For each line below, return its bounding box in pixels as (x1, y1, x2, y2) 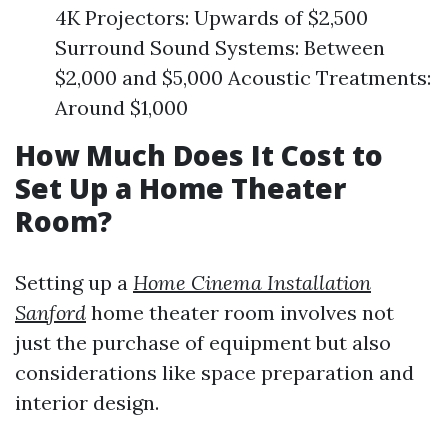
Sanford (15, 300, 86, 325)
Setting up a (15, 270, 133, 295)
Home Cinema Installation (133, 270, 371, 295)
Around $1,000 (55, 95, 188, 120)
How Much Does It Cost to (15, 136, 383, 174)
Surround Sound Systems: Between (55, 35, 385, 60)
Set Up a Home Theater (15, 169, 346, 207)
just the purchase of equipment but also (15, 330, 391, 355)
